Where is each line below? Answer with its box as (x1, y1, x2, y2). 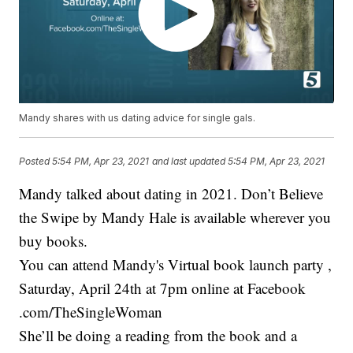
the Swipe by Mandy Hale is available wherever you (19, 207, 332, 228)
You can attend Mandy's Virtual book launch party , (19, 255, 333, 275)
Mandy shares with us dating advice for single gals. (19, 112, 256, 124)
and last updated (152, 154, 226, 167)
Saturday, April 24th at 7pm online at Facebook (19, 278, 307, 299)
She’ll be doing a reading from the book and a (19, 325, 298, 346)
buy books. (19, 231, 88, 251)
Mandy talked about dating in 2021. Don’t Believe (19, 184, 324, 204)
